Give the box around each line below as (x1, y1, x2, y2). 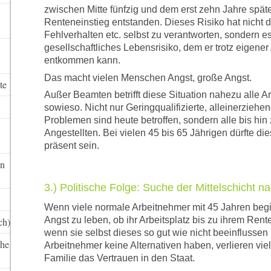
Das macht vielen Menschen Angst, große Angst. (44, 72, 252, 83)
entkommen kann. (44, 55, 120, 66)
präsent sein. (44, 140, 99, 151)
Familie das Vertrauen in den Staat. (44, 253, 195, 264)
